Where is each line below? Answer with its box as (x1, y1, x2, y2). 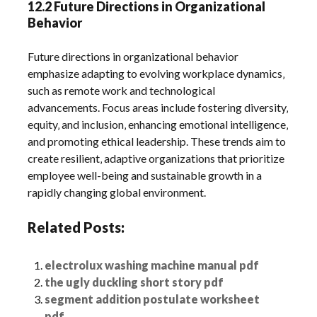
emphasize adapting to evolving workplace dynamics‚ (28, 67, 285, 81)
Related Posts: (28, 219, 125, 236)
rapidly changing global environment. (28, 185, 207, 200)
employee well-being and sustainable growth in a (28, 168, 263, 183)
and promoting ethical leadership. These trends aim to (28, 134, 287, 149)
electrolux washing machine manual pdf (45, 258, 260, 272)
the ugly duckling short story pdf (45, 275, 224, 289)
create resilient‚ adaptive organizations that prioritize (28, 151, 285, 166)
